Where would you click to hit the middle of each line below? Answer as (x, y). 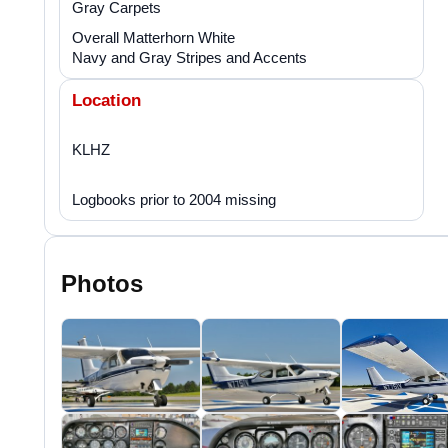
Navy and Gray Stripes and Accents (189, 57)
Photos (102, 284)
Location (106, 100)
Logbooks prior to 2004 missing (174, 199)
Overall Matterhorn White (153, 37)
